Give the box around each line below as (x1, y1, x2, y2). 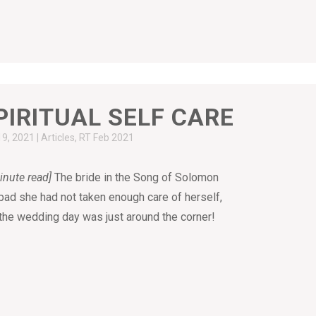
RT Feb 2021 (79, 132, 135, 144)
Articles (41, 132, 75, 144)
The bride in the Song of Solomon (51, 171, 219, 185)
